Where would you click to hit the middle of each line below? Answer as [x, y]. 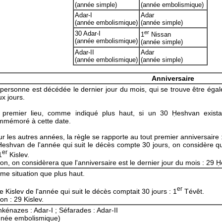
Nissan [160, 34]
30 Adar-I [88, 33]
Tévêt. [193, 191]
